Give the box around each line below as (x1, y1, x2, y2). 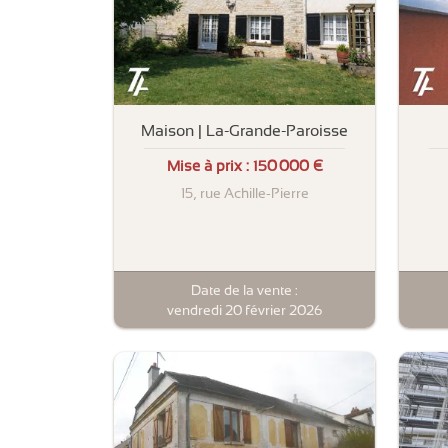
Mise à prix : (166, 157, 253, 176)
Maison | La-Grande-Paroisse (141, 120, 348, 140)
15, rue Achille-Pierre (180, 185, 309, 202)
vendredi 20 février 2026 (167, 301, 322, 318)
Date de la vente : (191, 281, 298, 298)
